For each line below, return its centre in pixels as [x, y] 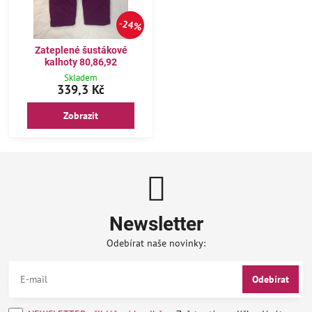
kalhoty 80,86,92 [81, 62]
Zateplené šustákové [81, 50]
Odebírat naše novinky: [156, 243]
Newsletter [156, 224]
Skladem [81, 78]
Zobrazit [81, 116]
